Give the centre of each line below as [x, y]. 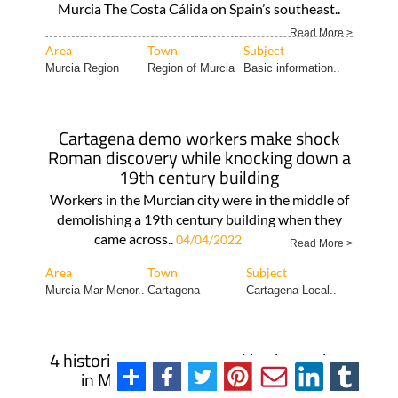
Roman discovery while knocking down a [199, 158]
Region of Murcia [191, 68]
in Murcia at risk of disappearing [199, 380]
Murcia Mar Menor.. [95, 290]
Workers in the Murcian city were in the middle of [199, 199]
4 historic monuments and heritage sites [199, 360]
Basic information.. [291, 68]
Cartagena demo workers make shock [199, 138]
